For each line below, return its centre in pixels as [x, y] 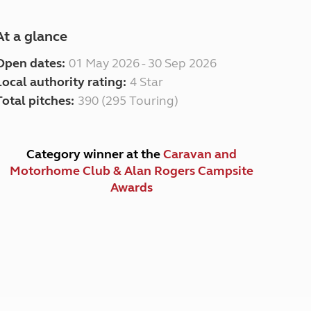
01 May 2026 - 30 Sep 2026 [142, 63]
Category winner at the [94, 154]
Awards [131, 187]
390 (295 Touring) [128, 101]
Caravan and [200, 154]
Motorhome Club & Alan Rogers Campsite [131, 171]
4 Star [146, 82]
